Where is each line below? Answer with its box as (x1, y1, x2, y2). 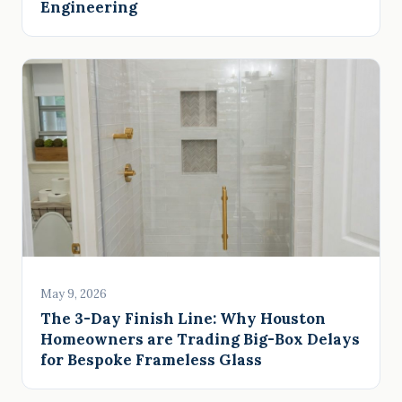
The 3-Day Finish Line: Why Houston (40, 308, 326, 328)
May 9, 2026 (40, 285, 107, 301)
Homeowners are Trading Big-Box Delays (40, 328, 360, 349)
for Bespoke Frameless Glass (40, 349, 262, 370)
